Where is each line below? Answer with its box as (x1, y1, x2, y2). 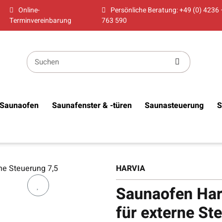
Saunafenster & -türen (52, 100, 132, 111)
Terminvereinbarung (9, 15, 71, 26)
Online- (18, 5, 40, 15)
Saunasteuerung (145, 100, 204, 111)
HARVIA (116, 163, 145, 174)
